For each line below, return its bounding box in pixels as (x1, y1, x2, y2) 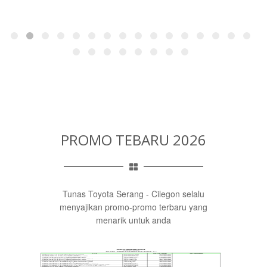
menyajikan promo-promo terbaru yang (60, 201, 207, 213)
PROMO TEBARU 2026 (61, 130, 206, 150)
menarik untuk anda (96, 214, 171, 226)
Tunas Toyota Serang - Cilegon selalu (63, 188, 204, 200)
